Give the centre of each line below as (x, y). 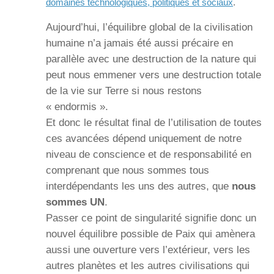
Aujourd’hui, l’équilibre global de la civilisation (149, 27)
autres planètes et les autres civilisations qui (148, 265)
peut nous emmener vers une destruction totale (154, 75)
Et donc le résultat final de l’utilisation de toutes (154, 122)
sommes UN (75, 202)
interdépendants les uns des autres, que (139, 186)
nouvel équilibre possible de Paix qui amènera (150, 234)
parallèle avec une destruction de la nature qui (151, 59)
